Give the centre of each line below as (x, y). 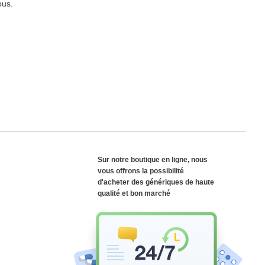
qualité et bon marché (134, 193)
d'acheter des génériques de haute (156, 182)
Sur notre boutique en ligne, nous (153, 160)
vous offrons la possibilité (141, 171)
